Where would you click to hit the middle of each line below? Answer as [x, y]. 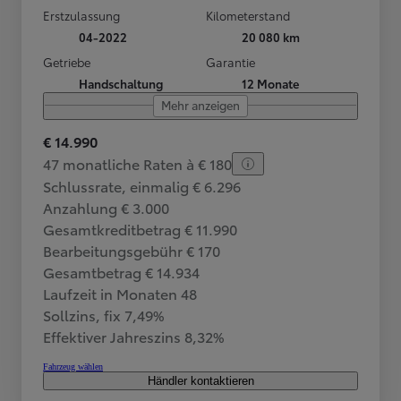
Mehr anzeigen [200, 104]
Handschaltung [121, 83]
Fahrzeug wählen [73, 366]
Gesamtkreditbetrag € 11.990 [140, 228]
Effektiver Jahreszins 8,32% [133, 336]
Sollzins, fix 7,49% [103, 314]
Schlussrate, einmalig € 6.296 [142, 185]
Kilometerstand [248, 15]
